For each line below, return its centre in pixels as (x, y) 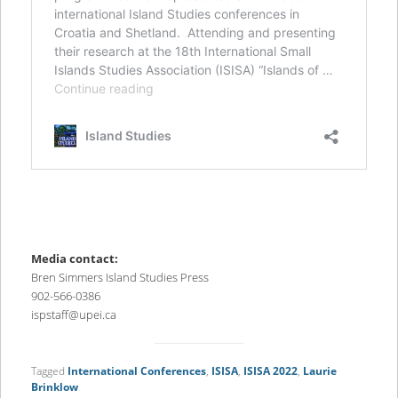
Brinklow (54, 386)
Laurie (319, 370)
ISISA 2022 (270, 370)
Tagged (48, 370)
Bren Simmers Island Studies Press (119, 278)
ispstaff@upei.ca (73, 315)
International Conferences (136, 370)
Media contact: (74, 259)
